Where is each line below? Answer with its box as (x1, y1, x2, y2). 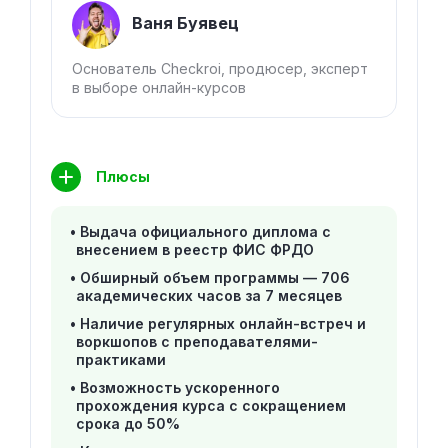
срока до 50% (76, 415, 180, 433)
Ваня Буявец (132, 13, 239, 34)
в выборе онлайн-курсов (72, 79, 246, 97)
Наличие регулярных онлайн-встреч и (80, 315, 366, 333)
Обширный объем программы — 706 (80, 269, 350, 287)
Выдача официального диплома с (80, 223, 331, 241)
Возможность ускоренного (80, 379, 280, 397)
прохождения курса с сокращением (76, 397, 346, 415)
